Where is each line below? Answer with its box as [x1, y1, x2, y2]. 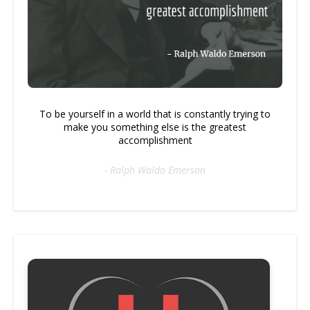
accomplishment [118, 133, 192, 147]
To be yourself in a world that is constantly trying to [39, 107, 271, 120]
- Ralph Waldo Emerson [104, 163, 206, 176]
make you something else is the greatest [64, 120, 246, 134]
